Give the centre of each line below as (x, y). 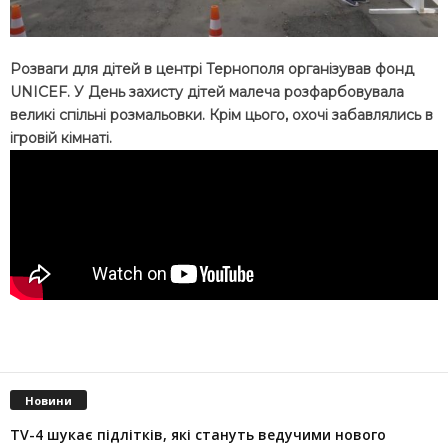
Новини (48, 400)
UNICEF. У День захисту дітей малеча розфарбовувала (207, 91)
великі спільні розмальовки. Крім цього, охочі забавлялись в (221, 114)
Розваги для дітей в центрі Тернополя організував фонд (212, 68)
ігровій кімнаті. (61, 137)
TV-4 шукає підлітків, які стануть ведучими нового (198, 434)
